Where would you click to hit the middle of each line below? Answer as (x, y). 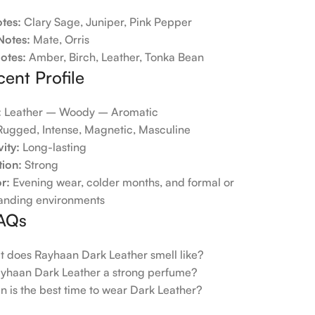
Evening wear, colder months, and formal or (122, 182)
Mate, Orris (60, 39)
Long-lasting (53, 147)
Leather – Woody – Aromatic (80, 111)
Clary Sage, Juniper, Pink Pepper (107, 21)
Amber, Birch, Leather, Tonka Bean (115, 57)
